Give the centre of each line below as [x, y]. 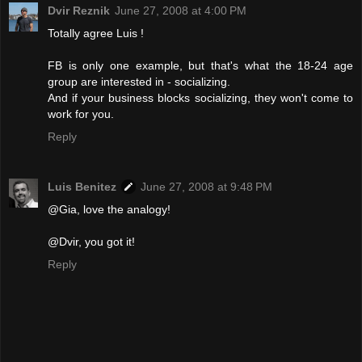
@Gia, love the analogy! [109, 210]
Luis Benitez [82, 187]
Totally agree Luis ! [96, 34]
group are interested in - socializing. [139, 82]
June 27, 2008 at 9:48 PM [206, 187]
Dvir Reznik [79, 11]
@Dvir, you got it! [91, 242]
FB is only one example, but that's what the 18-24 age [200, 66]
